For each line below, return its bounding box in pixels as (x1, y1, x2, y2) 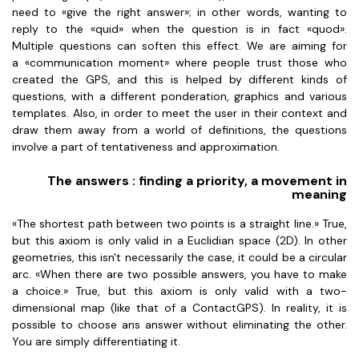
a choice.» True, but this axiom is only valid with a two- (12, 284, 347, 298)
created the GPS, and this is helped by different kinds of (12, 72, 347, 87)
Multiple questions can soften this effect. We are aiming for (12, 38, 347, 53)
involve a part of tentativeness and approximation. (12, 139, 280, 154)
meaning (292, 186, 347, 203)
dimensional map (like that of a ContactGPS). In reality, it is (12, 301, 347, 315)
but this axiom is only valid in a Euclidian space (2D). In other (12, 233, 347, 248)
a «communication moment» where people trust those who (12, 55, 347, 70)
